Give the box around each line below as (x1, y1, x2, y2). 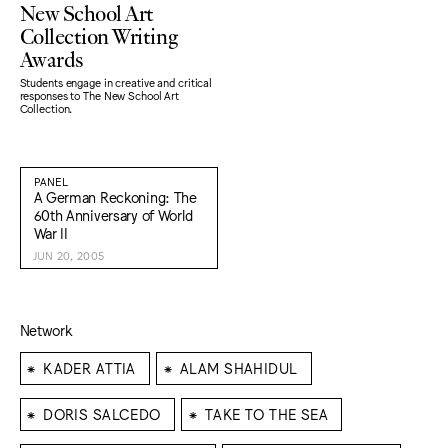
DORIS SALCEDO (43, 405, 161, 422)
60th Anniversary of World (33, 205, 193, 223)
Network (19, 320, 72, 338)
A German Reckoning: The (33, 187, 197, 205)
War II (33, 223, 68, 241)
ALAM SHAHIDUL (179, 359, 298, 376)
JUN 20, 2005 (32, 249, 105, 262)
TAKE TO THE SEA (204, 405, 329, 422)
